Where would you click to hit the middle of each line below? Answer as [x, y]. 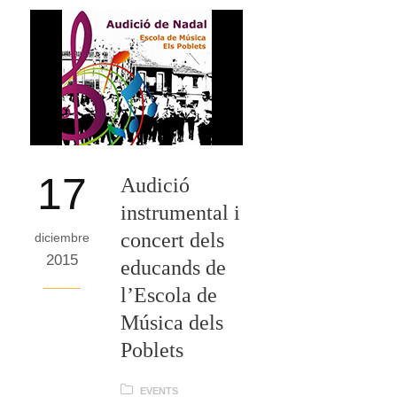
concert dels [172, 240]
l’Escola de [169, 295]
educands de [173, 267]
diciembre [62, 237]
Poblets [152, 350]
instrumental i [180, 212]
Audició [155, 185]
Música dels [172, 322]
